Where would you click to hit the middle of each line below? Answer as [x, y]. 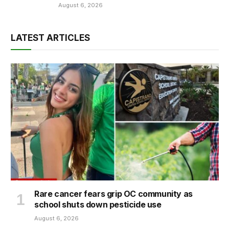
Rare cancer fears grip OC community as [113, 193]
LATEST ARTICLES [50, 38]
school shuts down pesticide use [98, 204]
